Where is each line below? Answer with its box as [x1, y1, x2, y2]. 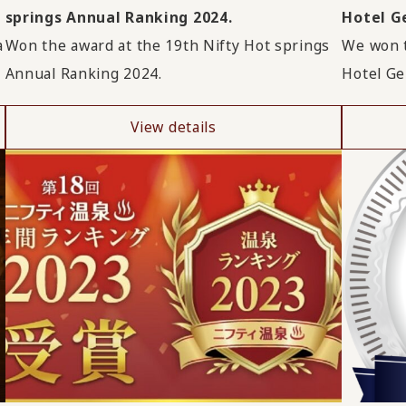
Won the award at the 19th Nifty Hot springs [5, 34, 331, 55]
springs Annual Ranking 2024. [5, 6, 233, 27]
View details [130, 117, 217, 138]
